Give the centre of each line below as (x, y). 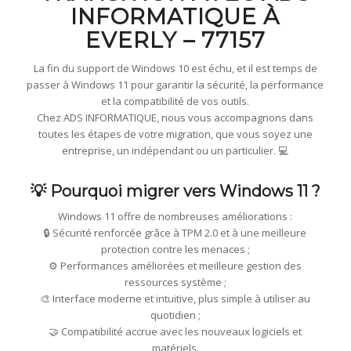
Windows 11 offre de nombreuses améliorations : (175, 217)
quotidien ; (175, 315)
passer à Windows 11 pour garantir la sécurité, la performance (175, 85)
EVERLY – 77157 (175, 40)
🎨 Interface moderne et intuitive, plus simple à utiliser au (175, 299)
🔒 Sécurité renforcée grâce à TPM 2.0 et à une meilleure (175, 233)
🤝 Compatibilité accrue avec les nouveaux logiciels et (175, 332)
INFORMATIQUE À (175, 16)
